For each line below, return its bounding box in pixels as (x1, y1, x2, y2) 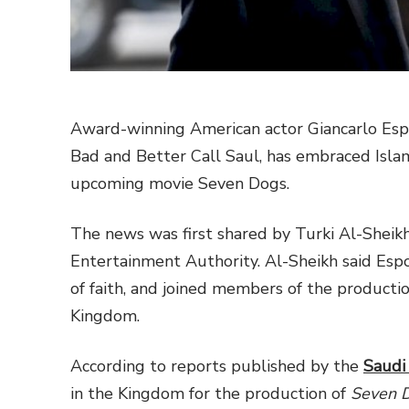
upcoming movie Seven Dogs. (70, 173, 294, 195)
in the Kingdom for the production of (70, 383, 351, 405)
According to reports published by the (70, 355, 363, 378)
